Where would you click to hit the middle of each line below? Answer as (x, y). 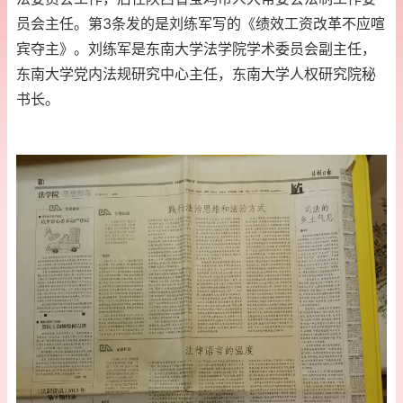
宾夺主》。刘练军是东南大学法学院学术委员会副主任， (196, 49)
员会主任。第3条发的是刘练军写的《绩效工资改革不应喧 (201, 23)
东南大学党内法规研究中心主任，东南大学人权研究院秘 (196, 74)
